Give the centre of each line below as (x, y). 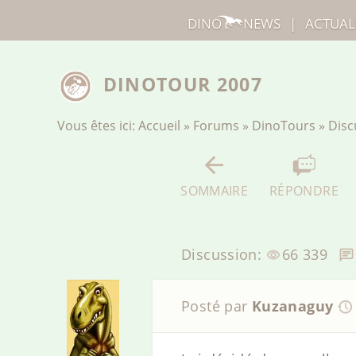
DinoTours (284, 126)
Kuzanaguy (292, 306)
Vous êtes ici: (98, 126)
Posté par (217, 306)
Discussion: (224, 255)
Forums (216, 126)
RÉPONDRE (304, 191)
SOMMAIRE (215, 191)
